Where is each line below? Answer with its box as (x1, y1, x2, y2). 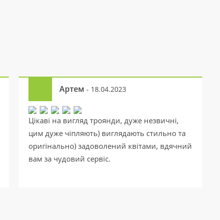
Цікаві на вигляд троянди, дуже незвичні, (28, 115, 179, 125)
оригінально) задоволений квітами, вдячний (28, 141, 192, 151)
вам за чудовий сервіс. (28, 154, 110, 164)
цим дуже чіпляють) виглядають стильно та (28, 128, 186, 138)
